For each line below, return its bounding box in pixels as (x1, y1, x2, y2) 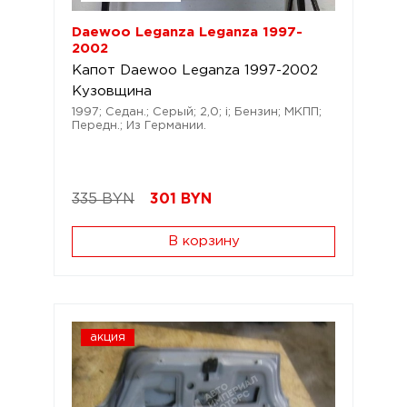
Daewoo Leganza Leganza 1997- (72, 26, 303, 38)
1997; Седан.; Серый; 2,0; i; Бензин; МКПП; (72, 107, 322, 117)
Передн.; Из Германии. (72, 121, 206, 131)
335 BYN (72, 193, 134, 206)
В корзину (167, 235, 240, 247)
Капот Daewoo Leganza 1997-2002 (72, 65, 318, 76)
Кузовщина (72, 85, 152, 97)
